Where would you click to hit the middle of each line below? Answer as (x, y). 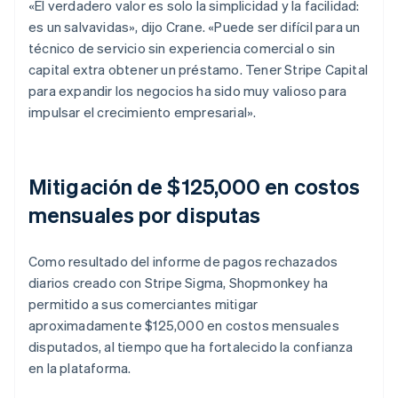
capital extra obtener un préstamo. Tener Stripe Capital (199, 69)
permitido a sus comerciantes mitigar (143, 303)
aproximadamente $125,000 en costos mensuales (184, 325)
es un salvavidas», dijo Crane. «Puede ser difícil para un (195, 26)
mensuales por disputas (145, 214)
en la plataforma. (80, 367)
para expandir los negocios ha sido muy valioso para (188, 90)
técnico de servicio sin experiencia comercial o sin (182, 48)
